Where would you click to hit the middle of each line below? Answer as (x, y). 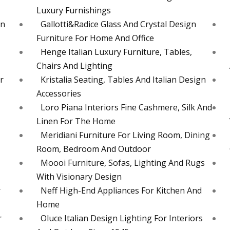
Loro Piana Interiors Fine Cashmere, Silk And (126, 108)
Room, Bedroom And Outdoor (93, 149)
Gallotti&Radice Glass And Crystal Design (118, 24)
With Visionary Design (79, 177)
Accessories (59, 94)
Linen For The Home (76, 121)
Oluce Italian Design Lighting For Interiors (121, 218)
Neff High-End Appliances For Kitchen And (121, 191)
